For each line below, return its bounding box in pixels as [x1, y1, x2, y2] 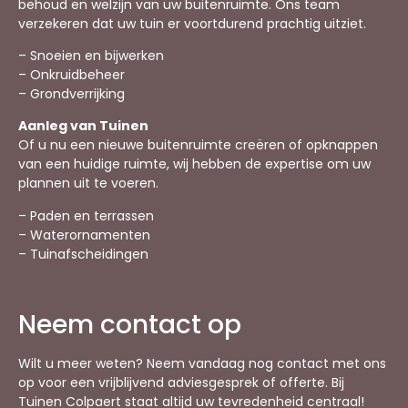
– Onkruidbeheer [18, 66, 125, 85]
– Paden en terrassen [18, 206, 154, 225]
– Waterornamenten [18, 225, 150, 244]
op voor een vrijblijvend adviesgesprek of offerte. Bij [18, 372, 344, 392]
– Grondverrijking [18, 85, 125, 104]
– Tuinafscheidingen [18, 244, 148, 263]
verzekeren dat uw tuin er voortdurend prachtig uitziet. [18, 14, 366, 33]
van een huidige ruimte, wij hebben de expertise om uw [18, 155, 371, 174]
